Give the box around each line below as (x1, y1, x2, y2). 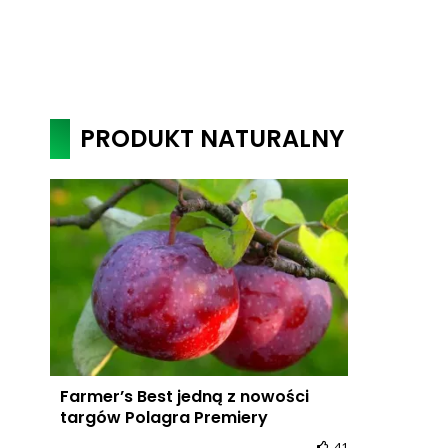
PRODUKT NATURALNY (79, 122, 344, 155)
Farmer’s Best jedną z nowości (59, 384, 309, 408)
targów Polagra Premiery (59, 405, 268, 429)
